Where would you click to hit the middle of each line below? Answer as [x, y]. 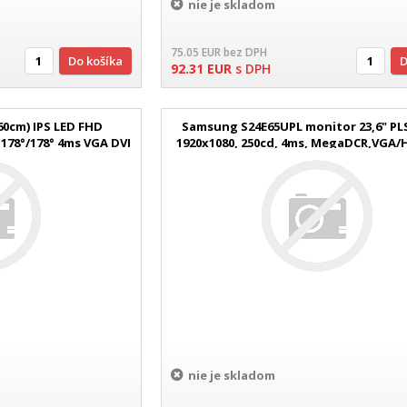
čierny [317, 159]
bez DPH [246, 52]
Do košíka [99, 60]
